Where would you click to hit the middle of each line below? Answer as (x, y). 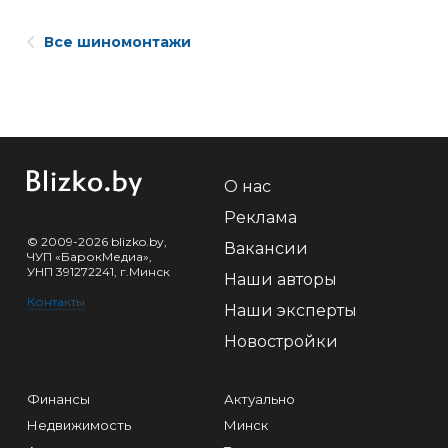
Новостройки (281, 341)
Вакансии (266, 248)
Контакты (56, 301)
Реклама (260, 217)
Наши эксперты (290, 310)
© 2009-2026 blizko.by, (97, 241)
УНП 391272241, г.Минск (98, 271)
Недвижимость (79, 425)
